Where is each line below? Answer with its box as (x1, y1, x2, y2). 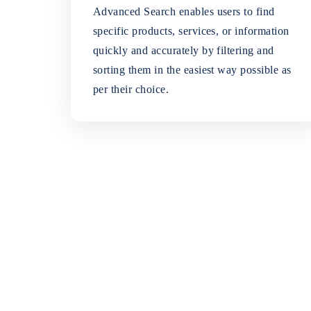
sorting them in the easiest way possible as (93, 64, 292, 76)
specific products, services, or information (93, 25, 289, 37)
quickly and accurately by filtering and (93, 44, 274, 57)
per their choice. (93, 83, 169, 96)
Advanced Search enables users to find (93, 6, 275, 18)
